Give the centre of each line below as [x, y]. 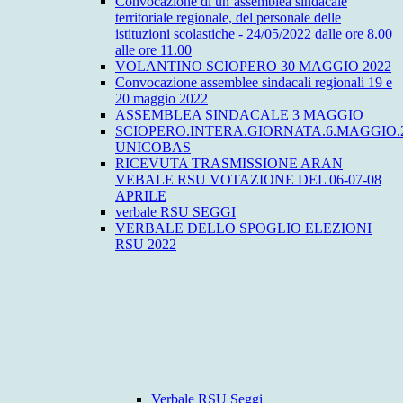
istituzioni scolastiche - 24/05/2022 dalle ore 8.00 [254, 34]
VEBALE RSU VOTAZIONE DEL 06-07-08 [248, 180]
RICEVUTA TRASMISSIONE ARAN [229, 164]
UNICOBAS [153, 148]
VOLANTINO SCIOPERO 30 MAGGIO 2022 [253, 67]
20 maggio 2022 [161, 99]
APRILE [141, 196]
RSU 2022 [146, 245]
